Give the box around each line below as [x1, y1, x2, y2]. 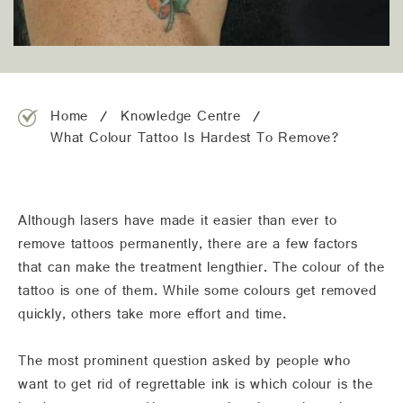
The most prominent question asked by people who [18, 352, 351, 378]
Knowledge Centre [121, 107, 241, 133]
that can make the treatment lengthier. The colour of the [18, 258, 385, 284]
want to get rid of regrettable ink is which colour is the [18, 375, 373, 401]
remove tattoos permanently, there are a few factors [18, 235, 358, 261]
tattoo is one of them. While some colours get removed [18, 282, 377, 308]
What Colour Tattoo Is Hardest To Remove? [50, 129, 340, 155]
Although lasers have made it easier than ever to [18, 211, 337, 237]
